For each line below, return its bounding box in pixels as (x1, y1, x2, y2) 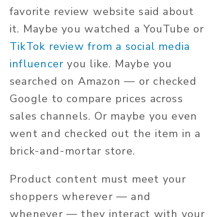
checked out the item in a (61, 126, 201, 141)
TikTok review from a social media (10, 39, 190, 54)
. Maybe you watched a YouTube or (17, 21, 204, 36)
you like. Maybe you (63, 56, 172, 71)
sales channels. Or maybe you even (10, 108, 198, 124)
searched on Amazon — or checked (10, 74, 197, 89)
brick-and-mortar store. (10, 143, 136, 158)
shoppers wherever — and (10, 189, 151, 204)
